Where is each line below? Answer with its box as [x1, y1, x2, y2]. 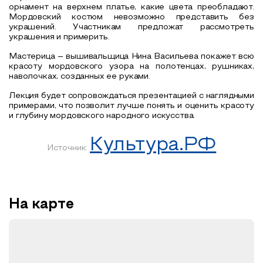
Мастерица [9, 52, 55, 60]
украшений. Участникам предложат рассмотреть [9, 23, 254, 31]
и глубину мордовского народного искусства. [9, 112, 195, 120]
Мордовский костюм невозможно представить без [9, 13, 254, 21]
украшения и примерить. [9, 33, 110, 41]
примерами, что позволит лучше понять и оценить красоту [9, 102, 254, 110]
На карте [9, 198, 74, 211]
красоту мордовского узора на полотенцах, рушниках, [9, 62, 254, 70]
